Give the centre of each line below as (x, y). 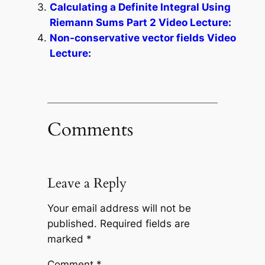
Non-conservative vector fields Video (143, 38)
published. (72, 224)
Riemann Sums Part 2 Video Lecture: (140, 22)
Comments (90, 129)
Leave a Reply (87, 183)
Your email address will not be (119, 209)
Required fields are (145, 224)
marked (67, 239)
